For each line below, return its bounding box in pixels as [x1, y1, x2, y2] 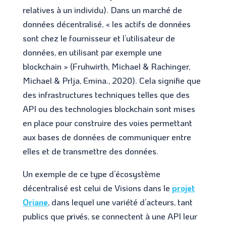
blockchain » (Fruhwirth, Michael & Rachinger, [22, 60, 190, 72]
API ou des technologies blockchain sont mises [22, 102, 195, 114]
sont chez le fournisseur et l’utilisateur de [22, 32, 175, 43]
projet [172, 182, 195, 193]
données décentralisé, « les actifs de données [22, 18, 191, 29]
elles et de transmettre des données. [22, 145, 158, 156]
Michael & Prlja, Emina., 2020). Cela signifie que [22, 74, 201, 86]
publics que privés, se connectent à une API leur [22, 210, 197, 221]
